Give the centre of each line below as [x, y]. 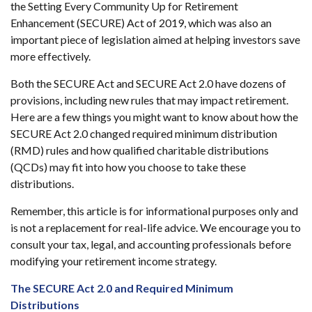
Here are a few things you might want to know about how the [154, 116]
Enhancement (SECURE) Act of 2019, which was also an [141, 22]
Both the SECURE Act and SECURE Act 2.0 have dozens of [148, 83]
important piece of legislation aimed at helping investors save [155, 39]
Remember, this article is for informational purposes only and [154, 210]
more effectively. [50, 56]
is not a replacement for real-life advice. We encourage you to [156, 227]
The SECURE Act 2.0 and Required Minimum [122, 288]
